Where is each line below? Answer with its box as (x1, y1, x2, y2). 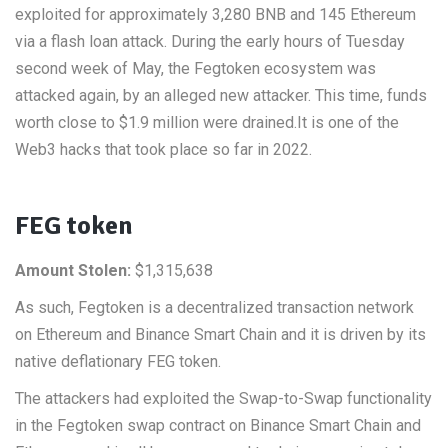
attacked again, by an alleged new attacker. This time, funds (15, 86, 427, 105)
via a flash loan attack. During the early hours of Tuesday (15, 32, 405, 51)
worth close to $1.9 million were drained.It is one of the (15, 113, 399, 132)
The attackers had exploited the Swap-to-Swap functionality (15, 389, 432, 408)
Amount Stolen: (15, 261, 131, 280)
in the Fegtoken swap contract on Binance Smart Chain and (15, 416, 421, 435)
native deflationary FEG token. (15, 352, 221, 371)
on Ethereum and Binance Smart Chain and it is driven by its (15, 325, 426, 344)
